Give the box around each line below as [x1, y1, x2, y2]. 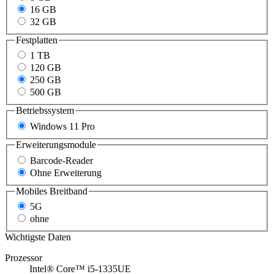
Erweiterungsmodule [16, 139, 96, 150]
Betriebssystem [16, 105, 74, 116]
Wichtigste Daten [5, 232, 71, 243]
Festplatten [16, 34, 57, 45]
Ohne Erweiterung [30, 167, 102, 178]
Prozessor [5, 253, 42, 264]
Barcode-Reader [30, 155, 93, 166]
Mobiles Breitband [16, 185, 87, 196]
